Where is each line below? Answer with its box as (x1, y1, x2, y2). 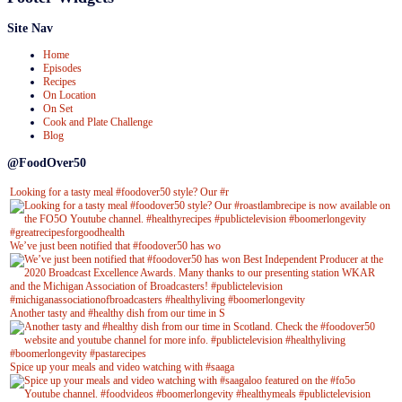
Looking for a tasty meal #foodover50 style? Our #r (10, 185, 229, 198)
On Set (43, 101, 73, 115)
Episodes (43, 61, 82, 74)
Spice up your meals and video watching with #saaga (10, 360, 234, 373)
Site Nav (7, 20, 53, 35)
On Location (43, 88, 96, 101)
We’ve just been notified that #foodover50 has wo (10, 239, 221, 252)
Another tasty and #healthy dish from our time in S (10, 306, 225, 319)
